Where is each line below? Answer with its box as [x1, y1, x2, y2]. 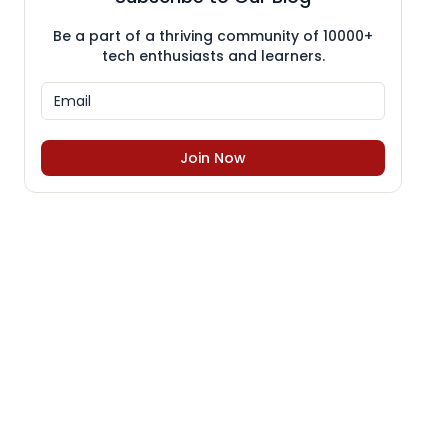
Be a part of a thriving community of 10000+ [53, 26, 373, 47]
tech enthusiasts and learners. [101, 46, 325, 67]
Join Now [180, 148, 246, 169]
